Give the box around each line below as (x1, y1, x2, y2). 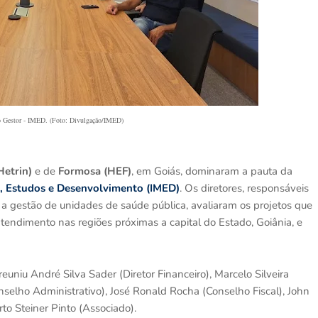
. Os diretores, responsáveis (180, 181, 309, 195)
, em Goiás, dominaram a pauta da (131, 164, 292, 178)
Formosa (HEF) (58, 164, 131, 178)
